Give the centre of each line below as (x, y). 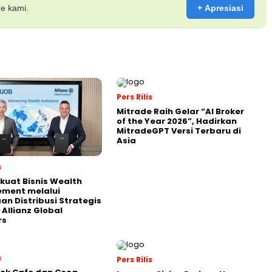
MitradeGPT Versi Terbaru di (179, 131)
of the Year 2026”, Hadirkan (177, 121)
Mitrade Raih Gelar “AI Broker (180, 111)
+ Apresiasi (220, 8)
